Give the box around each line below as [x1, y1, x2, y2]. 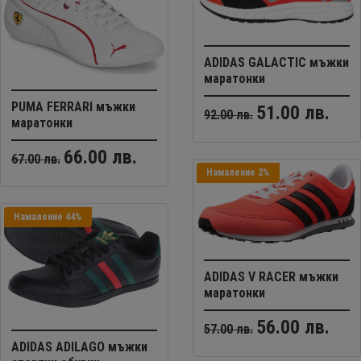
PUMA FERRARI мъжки [11, 99, 135, 115]
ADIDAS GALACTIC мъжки [204, 54, 349, 70]
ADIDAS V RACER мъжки [204, 268, 338, 284]
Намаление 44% [14, 211, 82, 222]
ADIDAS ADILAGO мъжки [11, 338, 147, 355]
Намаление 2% [206, 167, 270, 178]
